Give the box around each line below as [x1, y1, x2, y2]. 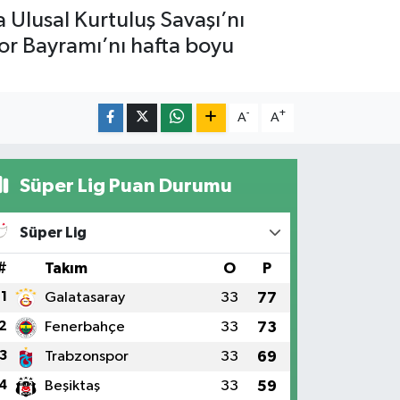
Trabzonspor [44, 348, 129, 364]
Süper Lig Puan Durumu [15, 175, 232, 196]
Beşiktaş [44, 378, 100, 394]
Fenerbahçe [44, 319, 125, 335]
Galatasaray [44, 289, 125, 305]
